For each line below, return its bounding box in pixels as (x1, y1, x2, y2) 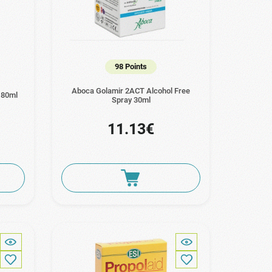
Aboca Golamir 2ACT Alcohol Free (72, 86, 191, 95)
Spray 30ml (111, 95, 151, 104)
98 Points (115, 61, 148, 71)
